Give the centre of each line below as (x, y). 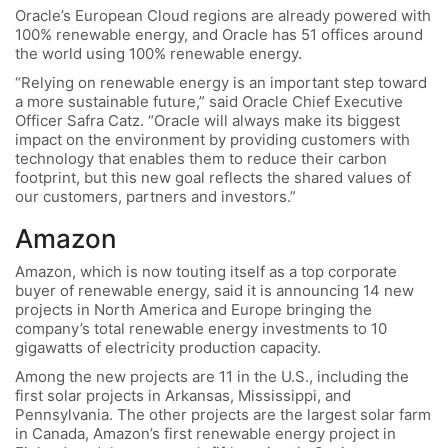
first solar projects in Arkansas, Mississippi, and (183, 395)
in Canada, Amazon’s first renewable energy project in (205, 433)
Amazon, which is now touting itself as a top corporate (206, 272)
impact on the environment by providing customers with (212, 139)
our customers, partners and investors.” (157, 196)
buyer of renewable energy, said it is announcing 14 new (214, 291)
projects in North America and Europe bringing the (193, 310)
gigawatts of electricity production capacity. (168, 348)
